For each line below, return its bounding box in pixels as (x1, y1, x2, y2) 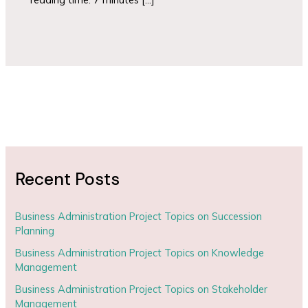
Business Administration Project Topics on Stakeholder (15, 282, 268, 296)
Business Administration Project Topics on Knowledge (15, 245, 265, 259)
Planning (15, 223, 55, 237)
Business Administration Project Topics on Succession (15, 209, 263, 223)
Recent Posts (15, 168, 120, 191)
